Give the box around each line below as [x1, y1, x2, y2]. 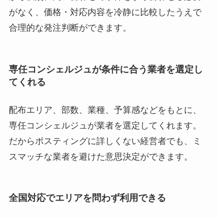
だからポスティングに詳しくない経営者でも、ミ [8, 136, 201, 146]
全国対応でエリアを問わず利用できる [8, 193, 166, 203]
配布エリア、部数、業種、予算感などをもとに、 [8, 105, 201, 115]
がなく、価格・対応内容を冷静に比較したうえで [8, 7, 201, 18]
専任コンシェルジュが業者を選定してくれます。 [8, 120, 201, 130]
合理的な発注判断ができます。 [8, 23, 131, 33]
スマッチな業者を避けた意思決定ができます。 [8, 151, 193, 162]
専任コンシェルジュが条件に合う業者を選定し [8, 64, 203, 74]
